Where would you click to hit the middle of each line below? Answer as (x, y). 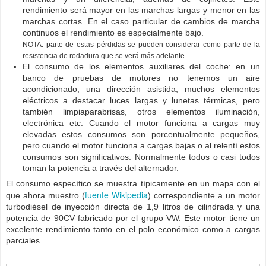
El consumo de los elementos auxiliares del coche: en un (141, 66)
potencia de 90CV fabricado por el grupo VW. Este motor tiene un (133, 218)
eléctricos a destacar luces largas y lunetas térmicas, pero (141, 100)
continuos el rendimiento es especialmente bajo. (113, 33)
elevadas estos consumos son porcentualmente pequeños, (141, 134)
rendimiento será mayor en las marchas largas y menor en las (141, 10)
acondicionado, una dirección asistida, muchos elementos (141, 89)
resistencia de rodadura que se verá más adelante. (104, 56)
